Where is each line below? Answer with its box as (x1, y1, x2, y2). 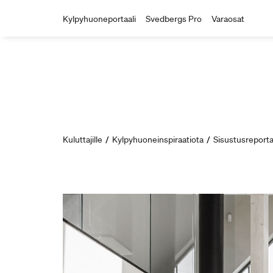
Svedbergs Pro (146, 13, 202, 24)
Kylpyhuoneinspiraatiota (112, 134, 204, 145)
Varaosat (211, 13, 244, 24)
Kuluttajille (63, 134, 102, 145)
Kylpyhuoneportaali (63, 13, 136, 24)
